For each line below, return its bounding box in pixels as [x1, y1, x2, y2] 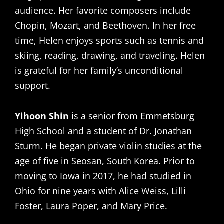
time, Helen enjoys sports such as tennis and [15, 34, 204, 46]
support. [15, 79, 50, 91]
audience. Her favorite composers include [15, 4, 191, 16]
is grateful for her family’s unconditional [15, 64, 183, 76]
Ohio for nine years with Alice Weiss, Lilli [15, 185, 186, 197]
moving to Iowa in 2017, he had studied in [15, 170, 191, 182]
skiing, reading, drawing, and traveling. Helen [15, 49, 205, 61]
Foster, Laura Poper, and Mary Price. [15, 200, 167, 212]
